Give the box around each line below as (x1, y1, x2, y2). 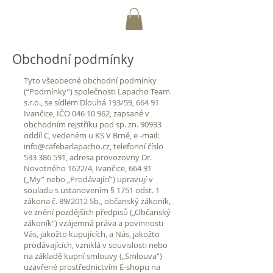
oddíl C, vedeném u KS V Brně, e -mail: (24, 129, 159, 141)
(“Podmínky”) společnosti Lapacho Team (24, 85, 170, 97)
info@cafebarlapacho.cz (24, 140, 110, 152)
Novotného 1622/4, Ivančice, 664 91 (24, 162, 152, 174)
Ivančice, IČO (24, 107, 72, 119)
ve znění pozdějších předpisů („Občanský (24, 206, 171, 218)
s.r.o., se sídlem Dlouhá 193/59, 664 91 (24, 96, 159, 108)
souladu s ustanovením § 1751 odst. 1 (24, 184, 160, 196)
